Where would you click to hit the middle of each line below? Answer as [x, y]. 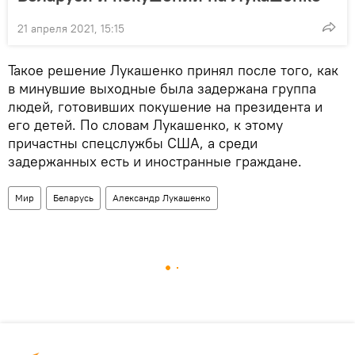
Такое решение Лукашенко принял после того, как [173, 70]
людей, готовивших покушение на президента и [165, 106]
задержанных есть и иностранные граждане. [155, 161]
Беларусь [73, 197]
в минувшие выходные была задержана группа [162, 88]
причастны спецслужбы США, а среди [133, 143]
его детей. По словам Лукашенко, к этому [145, 124]
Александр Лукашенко [162, 197]
